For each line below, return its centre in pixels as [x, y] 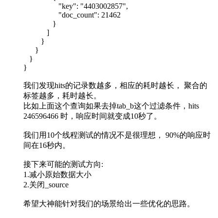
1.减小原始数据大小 [57, 174]
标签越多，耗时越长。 [63, 95]
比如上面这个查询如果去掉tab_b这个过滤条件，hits [111, 106]
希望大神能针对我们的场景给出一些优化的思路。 [109, 203]
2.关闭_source [46, 184]
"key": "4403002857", [76, 6]
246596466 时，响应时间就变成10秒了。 [92, 116]
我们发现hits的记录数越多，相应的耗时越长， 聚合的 [115, 85]
